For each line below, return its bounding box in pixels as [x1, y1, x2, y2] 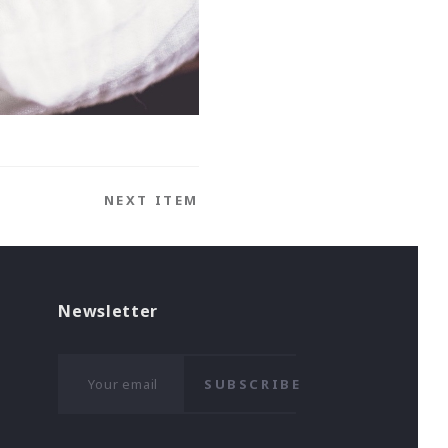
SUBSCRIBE [203, 374, 302, 393]
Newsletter [58, 300, 158, 323]
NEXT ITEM [103, 191, 199, 210]
